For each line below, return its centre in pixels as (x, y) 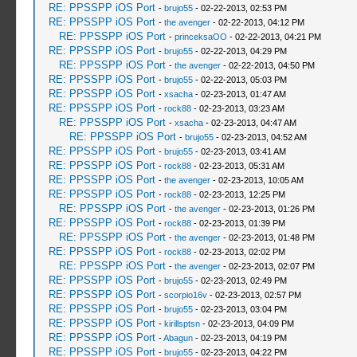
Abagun (178, 338)
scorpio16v (185, 295)
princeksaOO (200, 37)
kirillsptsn (182, 324)
